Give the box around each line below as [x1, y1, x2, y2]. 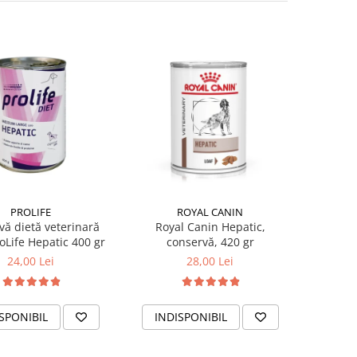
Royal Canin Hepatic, [155, 219, 265, 234]
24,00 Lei [7, 253, 54, 269]
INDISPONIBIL [154, 309, 227, 324]
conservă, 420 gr [166, 234, 254, 249]
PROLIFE [10, 205, 51, 219]
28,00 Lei [186, 253, 233, 269]
